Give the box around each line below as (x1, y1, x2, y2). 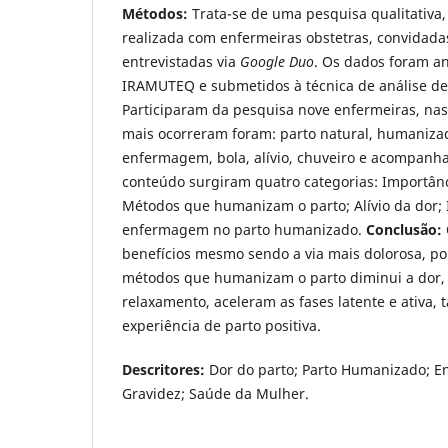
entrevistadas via (122, 52, 240, 72)
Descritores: (122, 360, 205, 380)
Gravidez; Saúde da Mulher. (122, 384, 309, 404)
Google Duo (240, 52, 314, 72)
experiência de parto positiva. (122, 316, 321, 336)
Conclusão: (366, 220, 442, 240)
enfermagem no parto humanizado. (122, 220, 366, 240)
